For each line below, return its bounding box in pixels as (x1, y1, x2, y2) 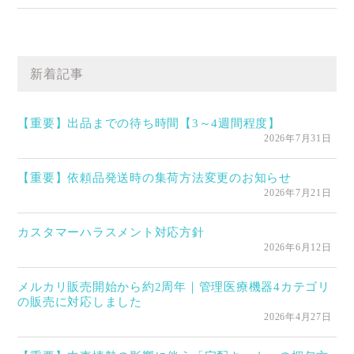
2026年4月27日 (264, 311, 332, 322)
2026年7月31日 (264, 132, 332, 144)
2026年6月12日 (264, 241, 332, 253)
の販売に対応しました (17, 295, 142, 308)
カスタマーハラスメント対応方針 (17, 225, 205, 239)
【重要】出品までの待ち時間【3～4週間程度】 (17, 116, 281, 130)
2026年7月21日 (264, 186, 332, 198)
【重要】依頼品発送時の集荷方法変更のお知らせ (17, 171, 292, 184)
